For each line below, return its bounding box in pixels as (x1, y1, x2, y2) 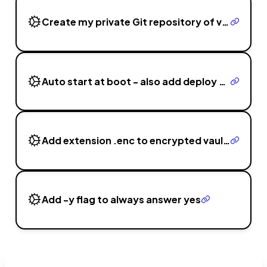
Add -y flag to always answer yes (41, 193, 201, 206)
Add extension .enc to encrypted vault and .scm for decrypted (222, 133, 230, 147)
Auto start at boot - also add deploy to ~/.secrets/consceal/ (218, 74, 226, 88)
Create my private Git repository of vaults (221, 15, 229, 29)
